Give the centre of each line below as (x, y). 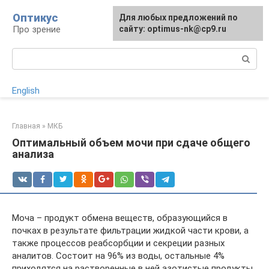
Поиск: (26, 54)
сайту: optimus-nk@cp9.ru (173, 29)
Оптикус (35, 18)
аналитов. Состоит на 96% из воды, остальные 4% (118, 256)
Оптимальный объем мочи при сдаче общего (131, 143)
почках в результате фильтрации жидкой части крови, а (130, 231)
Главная (26, 126)
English (26, 91)
